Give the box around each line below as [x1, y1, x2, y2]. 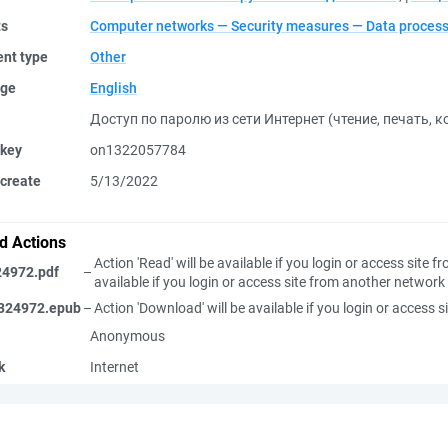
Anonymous [90, 328, 165, 344]
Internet [90, 359, 139, 375]
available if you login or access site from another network [94, 274, 445, 290]
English [90, 80, 137, 96]
